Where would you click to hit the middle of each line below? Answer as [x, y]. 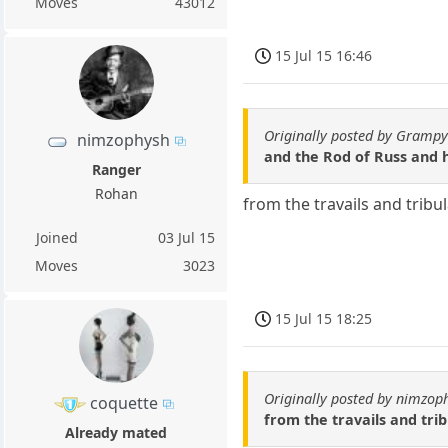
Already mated [116, 433]
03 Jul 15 [187, 238]
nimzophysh [124, 140]
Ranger [116, 170]
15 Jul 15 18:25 [324, 319]
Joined [56, 238]
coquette [123, 403]
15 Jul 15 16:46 [324, 56]
